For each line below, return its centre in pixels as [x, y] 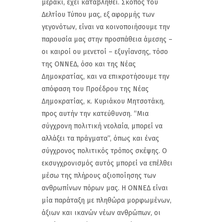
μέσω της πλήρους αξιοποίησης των [99, 175]
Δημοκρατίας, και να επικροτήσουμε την [106, 76]
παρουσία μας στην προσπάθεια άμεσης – [107, 39]
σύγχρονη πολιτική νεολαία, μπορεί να [102, 126]
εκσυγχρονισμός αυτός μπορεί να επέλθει [107, 163]
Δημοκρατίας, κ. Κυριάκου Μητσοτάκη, [103, 101]
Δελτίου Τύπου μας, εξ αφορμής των [98, 14]
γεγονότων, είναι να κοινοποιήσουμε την [106, 27]
